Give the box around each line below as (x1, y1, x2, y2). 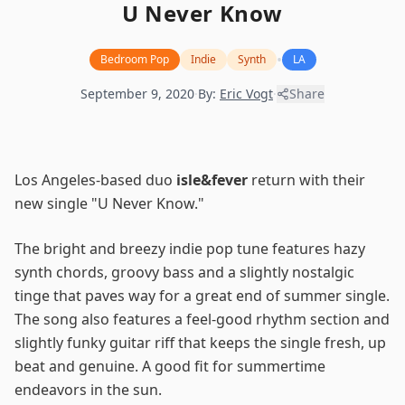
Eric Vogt (220, 85, 273, 102)
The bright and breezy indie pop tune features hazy (14, 239, 365, 259)
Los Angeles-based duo (14, 170, 176, 190)
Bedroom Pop (99, 52, 169, 67)
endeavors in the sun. (14, 380, 162, 400)
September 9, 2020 (80, 85, 194, 102)
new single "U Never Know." (14, 193, 204, 213)
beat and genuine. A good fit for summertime (14, 356, 325, 376)
